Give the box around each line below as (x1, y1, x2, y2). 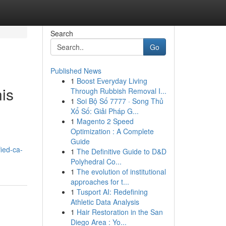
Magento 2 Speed (76, 116, 134, 126)
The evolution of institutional (76, 166, 166, 177)
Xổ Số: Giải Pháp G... (70, 106, 139, 116)
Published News (50, 66, 101, 76)
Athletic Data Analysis (70, 197, 139, 207)
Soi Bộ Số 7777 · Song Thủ (76, 96, 163, 106)
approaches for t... (70, 177, 129, 187)
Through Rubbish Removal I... (70, 86, 166, 96)
